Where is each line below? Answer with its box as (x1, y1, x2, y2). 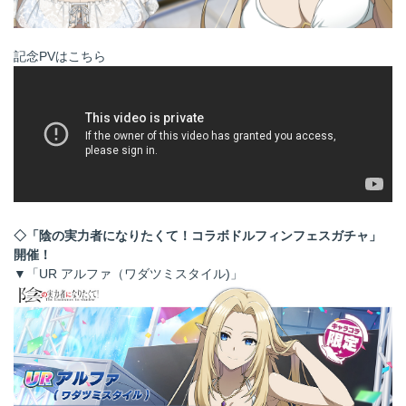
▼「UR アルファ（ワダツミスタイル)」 (14, 266, 243, 282)
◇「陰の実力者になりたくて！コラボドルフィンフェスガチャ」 (14, 228, 382, 244)
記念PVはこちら (14, 49, 106, 64)
